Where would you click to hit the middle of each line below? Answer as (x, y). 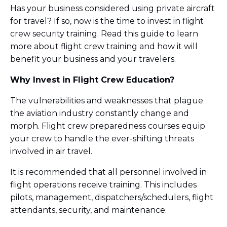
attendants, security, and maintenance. (89, 210)
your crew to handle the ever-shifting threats (102, 138)
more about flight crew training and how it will (104, 46)
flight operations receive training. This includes (103, 184)
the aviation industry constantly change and (100, 113)
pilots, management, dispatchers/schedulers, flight (112, 197)
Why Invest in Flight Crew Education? (92, 80)
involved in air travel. (52, 151)
